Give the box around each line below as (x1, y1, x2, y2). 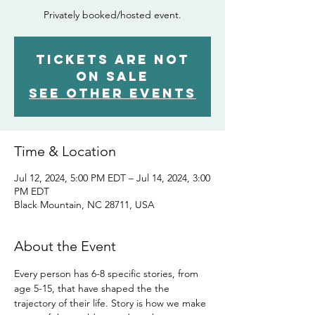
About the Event (14, 238, 116, 255)
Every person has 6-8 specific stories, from (14, 267, 201, 280)
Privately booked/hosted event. (44, 8, 181, 21)
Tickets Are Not (35, 51, 190, 67)
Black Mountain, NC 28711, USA (14, 198, 155, 211)
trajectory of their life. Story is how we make (14, 297, 209, 309)
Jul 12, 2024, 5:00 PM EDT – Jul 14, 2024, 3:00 (14, 172, 210, 184)
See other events (29, 85, 196, 101)
